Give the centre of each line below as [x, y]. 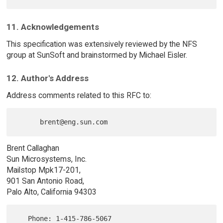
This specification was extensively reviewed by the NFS [102, 44]
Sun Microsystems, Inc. [46, 159]
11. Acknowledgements [53, 27]
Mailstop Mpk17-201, [43, 170]
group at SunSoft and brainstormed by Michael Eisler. [97, 55]
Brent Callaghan [33, 148]
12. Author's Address [47, 78]
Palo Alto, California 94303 [51, 192]
